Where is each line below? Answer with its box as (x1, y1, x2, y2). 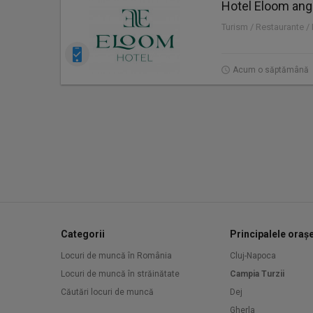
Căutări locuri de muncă (61, 287, 154, 297)
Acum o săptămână (233, 65, 309, 75)
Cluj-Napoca (230, 251, 276, 261)
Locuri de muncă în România (61, 251, 172, 261)
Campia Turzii (230, 269, 284, 279)
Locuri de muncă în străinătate (61, 269, 180, 279)
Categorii (61, 228, 105, 240)
